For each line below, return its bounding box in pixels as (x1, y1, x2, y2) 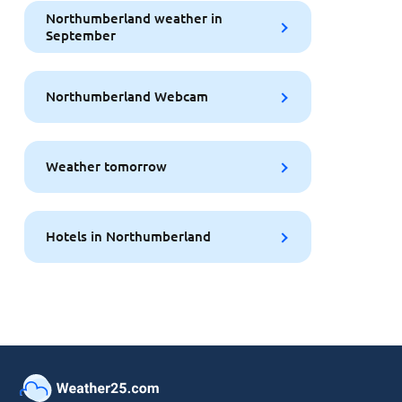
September (45, 25, 116, 44)
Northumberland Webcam (45, 87, 208, 106)
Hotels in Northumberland (45, 227, 211, 246)
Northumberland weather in (45, 8, 223, 27)
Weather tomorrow (45, 157, 167, 176)
